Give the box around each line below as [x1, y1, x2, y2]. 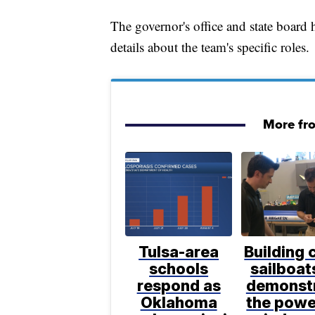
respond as [136, 276, 221, 295]
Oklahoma [140, 293, 217, 312]
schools [149, 259, 209, 278]
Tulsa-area [139, 243, 219, 262]
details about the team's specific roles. [110, 38, 309, 56]
